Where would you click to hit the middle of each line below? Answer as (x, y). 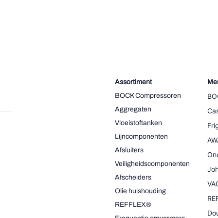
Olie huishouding (140, 191)
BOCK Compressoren (148, 95)
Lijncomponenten (141, 136)
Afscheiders (133, 177)
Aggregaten (133, 109)
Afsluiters (129, 150)
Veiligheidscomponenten (152, 163)
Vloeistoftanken (138, 123)
